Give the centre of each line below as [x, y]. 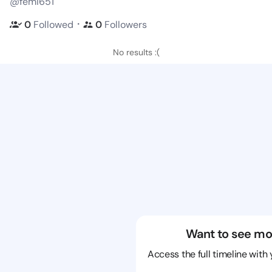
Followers [126, 24]
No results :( [136, 52]
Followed [53, 24]
